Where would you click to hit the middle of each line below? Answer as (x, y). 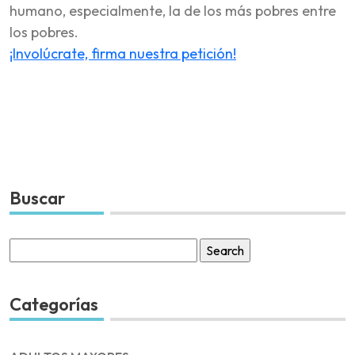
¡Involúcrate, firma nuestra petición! (123, 53)
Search (28, 247)
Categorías (54, 304)
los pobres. (44, 32)
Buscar (37, 198)
